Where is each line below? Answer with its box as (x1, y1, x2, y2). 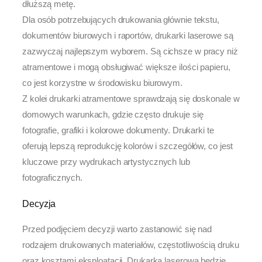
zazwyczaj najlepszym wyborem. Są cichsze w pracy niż (22, 46, 238, 57)
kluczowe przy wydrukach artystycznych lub (22, 157, 190, 167)
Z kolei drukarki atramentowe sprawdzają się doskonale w (22, 94, 240, 104)
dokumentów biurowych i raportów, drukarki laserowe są (22, 30, 233, 41)
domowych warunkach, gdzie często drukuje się (22, 109, 204, 120)
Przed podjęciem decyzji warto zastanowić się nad (22, 224, 212, 235)
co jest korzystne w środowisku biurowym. (22, 78, 182, 88)
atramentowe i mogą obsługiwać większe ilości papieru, (22, 62, 230, 73)
